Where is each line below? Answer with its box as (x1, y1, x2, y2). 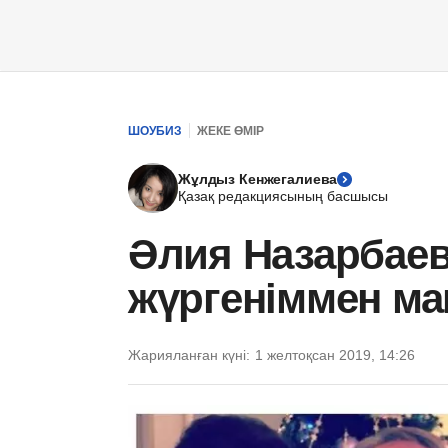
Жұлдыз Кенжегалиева (178, 171, 338, 187)
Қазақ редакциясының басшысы (178, 188, 388, 204)
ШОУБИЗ (128, 123, 182, 138)
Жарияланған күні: (128, 347, 250, 363)
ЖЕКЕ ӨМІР (197, 123, 264, 138)
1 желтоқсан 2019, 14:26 (255, 347, 415, 363)
